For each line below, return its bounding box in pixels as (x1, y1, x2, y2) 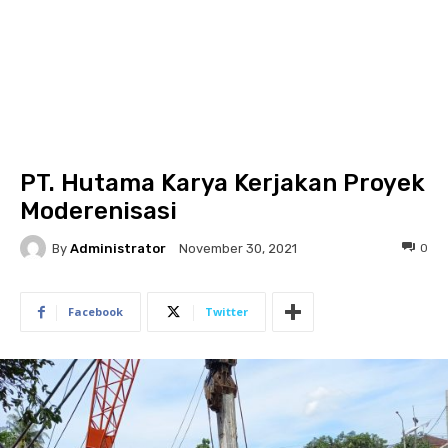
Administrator (70, 240, 166, 256)
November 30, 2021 (179, 241, 297, 257)
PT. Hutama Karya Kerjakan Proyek (20, 169, 425, 197)
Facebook (68, 304, 123, 319)
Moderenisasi (20, 197, 177, 225)
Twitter (205, 304, 248, 319)
